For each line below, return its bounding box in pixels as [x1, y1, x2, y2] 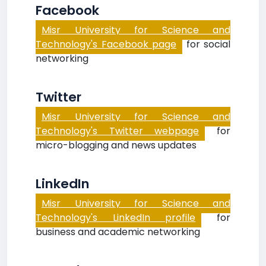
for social [182, 37, 230, 51]
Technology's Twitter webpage [36, 124, 199, 138]
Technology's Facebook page [36, 37, 176, 51]
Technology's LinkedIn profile [36, 211, 196, 224]
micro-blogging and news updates [36, 138, 197, 152]
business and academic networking [36, 225, 200, 239]
